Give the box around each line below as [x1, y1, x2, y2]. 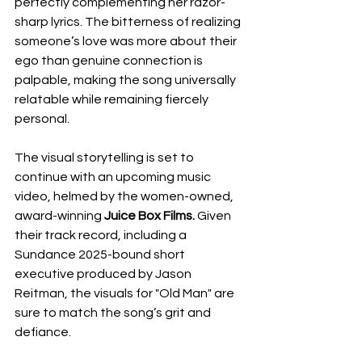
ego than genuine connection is [15, 54, 205, 67]
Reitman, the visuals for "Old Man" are [15, 287, 237, 300]
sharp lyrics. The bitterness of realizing [15, 15, 243, 28]
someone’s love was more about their [15, 35, 239, 48]
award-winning [15, 209, 104, 222]
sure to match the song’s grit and [15, 306, 213, 319]
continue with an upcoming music [15, 170, 213, 183]
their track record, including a [15, 229, 189, 242]
